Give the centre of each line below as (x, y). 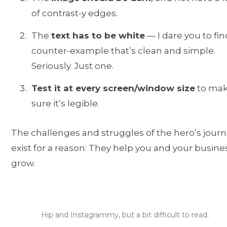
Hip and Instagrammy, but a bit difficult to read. (125, 215)
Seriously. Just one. (72, 66)
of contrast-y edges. (74, 13)
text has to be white (98, 35)
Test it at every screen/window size (113, 88)
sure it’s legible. (65, 103)
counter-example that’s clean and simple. (123, 51)
